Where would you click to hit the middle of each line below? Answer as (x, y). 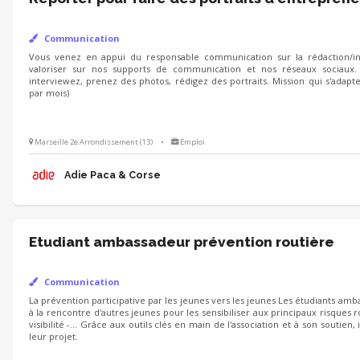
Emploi (193, 141)
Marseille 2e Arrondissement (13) (93, 141)
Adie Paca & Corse (112, 174)
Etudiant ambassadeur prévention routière (181, 241)
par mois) (49, 93)
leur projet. (53, 336)
